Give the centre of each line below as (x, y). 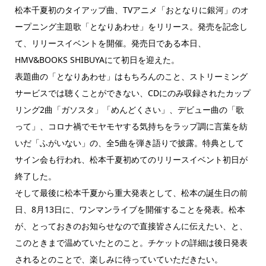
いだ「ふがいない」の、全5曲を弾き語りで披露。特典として (129, 142)
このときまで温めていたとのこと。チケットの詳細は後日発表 (131, 242)
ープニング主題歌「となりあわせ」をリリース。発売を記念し (131, 26)
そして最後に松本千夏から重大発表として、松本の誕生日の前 (131, 192)
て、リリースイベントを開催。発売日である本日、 (110, 43)
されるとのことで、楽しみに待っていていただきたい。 (118, 259)
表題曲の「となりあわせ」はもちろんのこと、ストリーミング (131, 76)
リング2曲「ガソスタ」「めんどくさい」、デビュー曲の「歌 (129, 109)
